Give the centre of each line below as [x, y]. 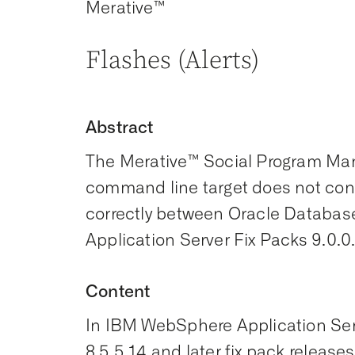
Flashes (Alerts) [173, 61]
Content [118, 291]
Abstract [120, 127]
